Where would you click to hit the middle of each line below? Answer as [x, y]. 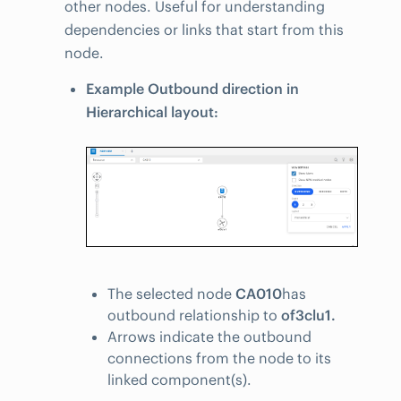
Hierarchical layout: [152, 112]
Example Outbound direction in [192, 89]
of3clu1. [308, 316]
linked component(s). [179, 380]
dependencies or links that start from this [204, 29]
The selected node [171, 294]
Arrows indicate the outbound [209, 337]
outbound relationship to [194, 316]
